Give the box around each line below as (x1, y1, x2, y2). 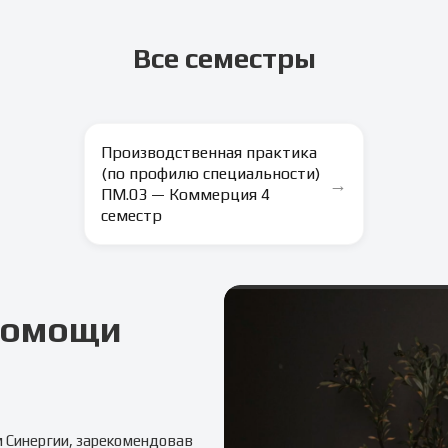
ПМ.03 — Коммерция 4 (101, 185, 270, 204)
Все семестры (132, 42, 316, 74)
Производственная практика (101, 143, 317, 162)
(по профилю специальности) (101, 164, 320, 183)
